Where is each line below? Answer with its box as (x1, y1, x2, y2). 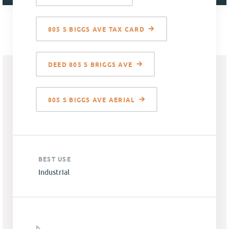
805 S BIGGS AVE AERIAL (48, 96, 135, 104)
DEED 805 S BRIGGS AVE (48, 61, 133, 69)
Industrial (38, 168, 70, 177)
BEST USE (38, 155, 71, 164)
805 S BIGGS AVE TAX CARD (48, 26, 145, 34)
